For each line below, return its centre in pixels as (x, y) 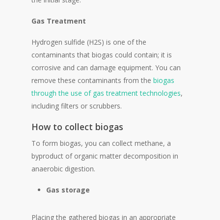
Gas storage (68, 190)
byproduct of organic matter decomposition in (105, 156)
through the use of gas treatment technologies (106, 93)
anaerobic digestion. (63, 168)
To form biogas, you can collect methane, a (101, 143)
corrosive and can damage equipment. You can (106, 67)
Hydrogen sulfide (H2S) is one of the (89, 42)
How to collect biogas (77, 126)
